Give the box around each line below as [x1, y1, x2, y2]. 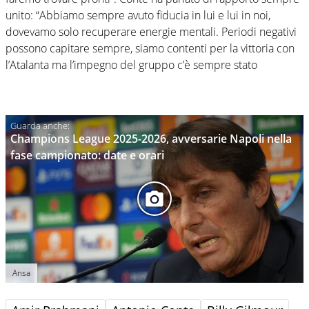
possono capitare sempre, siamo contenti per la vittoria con [6, 40, 295, 56]
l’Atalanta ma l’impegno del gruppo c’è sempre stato [6, 57, 257, 72]
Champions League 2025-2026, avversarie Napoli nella [10, 130, 292, 146]
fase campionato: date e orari [10, 147, 164, 163]
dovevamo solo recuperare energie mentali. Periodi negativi [6, 23, 297, 39]
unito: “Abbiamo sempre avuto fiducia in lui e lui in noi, [6, 7, 270, 23]
